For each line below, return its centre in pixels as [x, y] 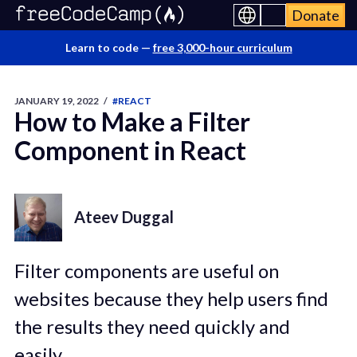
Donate [316, 15]
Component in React [130, 150]
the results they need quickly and [152, 326]
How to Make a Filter [132, 122]
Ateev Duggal [124, 216]
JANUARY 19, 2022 [56, 101]
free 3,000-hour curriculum [222, 47]
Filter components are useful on [146, 271]
